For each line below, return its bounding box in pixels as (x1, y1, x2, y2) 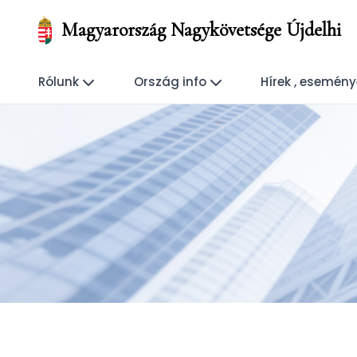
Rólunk (38, 73, 79, 90)
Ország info (133, 73, 206, 90)
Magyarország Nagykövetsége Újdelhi (61, 18, 341, 41)
